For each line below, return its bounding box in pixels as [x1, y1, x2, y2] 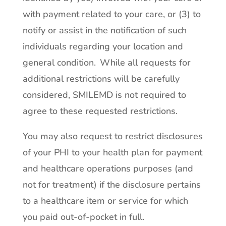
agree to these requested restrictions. [22, 105, 178, 117]
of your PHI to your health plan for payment [22, 146, 202, 158]
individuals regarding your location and [22, 40, 183, 52]
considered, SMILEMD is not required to [22, 89, 186, 101]
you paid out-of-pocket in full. [22, 211, 144, 223]
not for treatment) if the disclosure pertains [22, 179, 201, 191]
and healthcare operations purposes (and [22, 162, 193, 175]
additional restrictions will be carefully [22, 73, 180, 85]
